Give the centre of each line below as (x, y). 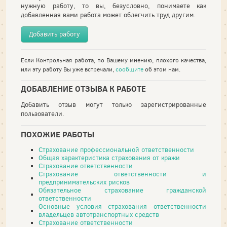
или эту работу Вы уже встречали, (68, 69)
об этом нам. (162, 69)
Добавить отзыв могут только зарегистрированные (113, 105)
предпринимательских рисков (84, 182)
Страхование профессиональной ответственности (116, 149)
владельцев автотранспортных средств (99, 214)
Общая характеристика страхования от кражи (109, 158)
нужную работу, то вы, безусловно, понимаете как (113, 6)
